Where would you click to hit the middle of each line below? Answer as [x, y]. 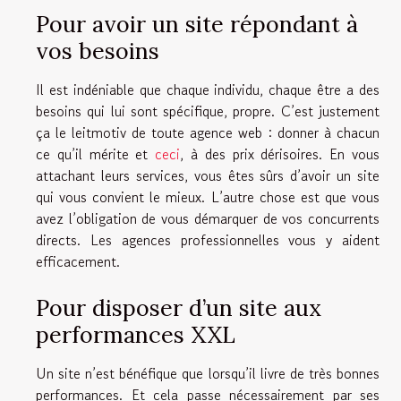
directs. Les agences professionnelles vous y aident [208, 239]
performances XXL [136, 334]
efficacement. [78, 261]
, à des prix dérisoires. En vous [280, 154]
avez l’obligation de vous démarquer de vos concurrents [208, 218]
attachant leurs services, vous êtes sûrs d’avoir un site [208, 175]
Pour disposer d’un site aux [179, 307]
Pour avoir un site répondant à [197, 24]
